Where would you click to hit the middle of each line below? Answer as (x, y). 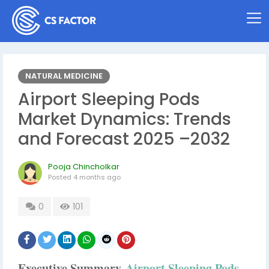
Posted (61, 177)
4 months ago (97, 177)
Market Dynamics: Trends (125, 119)
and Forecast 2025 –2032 (124, 139)
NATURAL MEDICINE (64, 76)
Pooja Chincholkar (84, 167)
